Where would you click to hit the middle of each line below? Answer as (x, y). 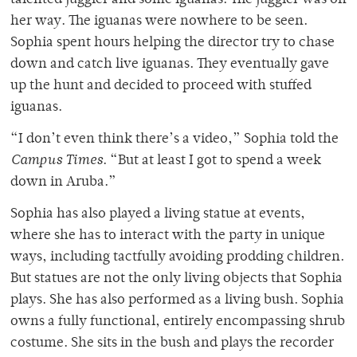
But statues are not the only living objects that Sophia (177, 279)
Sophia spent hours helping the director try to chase (173, 43)
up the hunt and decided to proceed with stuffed (161, 86)
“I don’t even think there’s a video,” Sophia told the (175, 139)
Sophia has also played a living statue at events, (158, 214)
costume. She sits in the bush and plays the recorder (172, 343)
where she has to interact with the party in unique (168, 235)
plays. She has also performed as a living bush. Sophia (177, 300)
